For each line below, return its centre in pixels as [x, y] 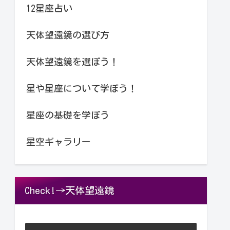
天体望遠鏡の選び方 [68, 35]
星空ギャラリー [59, 141]
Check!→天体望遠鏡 [70, 190]
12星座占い [49, 8]
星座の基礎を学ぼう [68, 115]
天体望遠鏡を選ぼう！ [72, 61]
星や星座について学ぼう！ [82, 88]
